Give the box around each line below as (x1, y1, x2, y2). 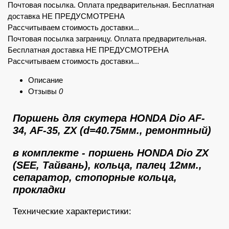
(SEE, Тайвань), (13, 159, 94, 171)
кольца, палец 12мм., (94, 159, 202, 171)
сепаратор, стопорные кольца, (13, 172, 177, 183)
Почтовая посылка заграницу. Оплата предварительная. (8, 34, 207, 43)
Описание (28, 76, 63, 84)
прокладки (13, 184, 65, 195)
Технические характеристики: (13, 207, 131, 216)
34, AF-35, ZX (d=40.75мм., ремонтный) (13, 125, 211, 136)
